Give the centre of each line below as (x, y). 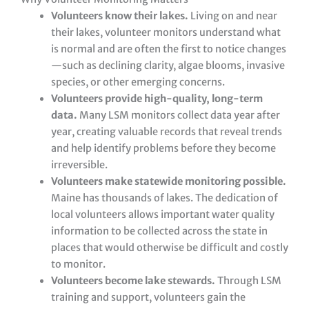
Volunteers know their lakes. (119, 16)
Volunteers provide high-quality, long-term (157, 99)
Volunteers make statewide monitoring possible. (168, 182)
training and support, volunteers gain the (148, 298)
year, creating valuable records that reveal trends (166, 132)
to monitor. (78, 265)
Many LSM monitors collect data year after (178, 116)
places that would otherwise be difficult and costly (169, 248)
